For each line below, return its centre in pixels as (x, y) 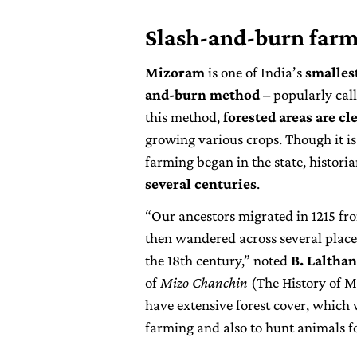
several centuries (201, 184)
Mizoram (177, 73)
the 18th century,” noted (218, 261)
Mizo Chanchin (204, 283)
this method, (184, 117)
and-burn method (202, 95)
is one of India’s (257, 73)
